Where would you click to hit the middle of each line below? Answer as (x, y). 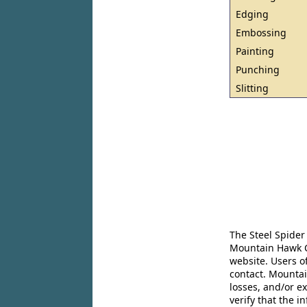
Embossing (261, 33)
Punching (258, 70)
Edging (253, 14)
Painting (255, 51)
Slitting (253, 88)
